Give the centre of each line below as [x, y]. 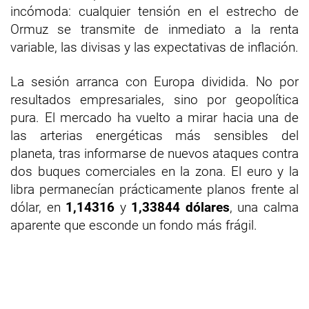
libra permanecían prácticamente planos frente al [154, 190]
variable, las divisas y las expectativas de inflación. [154, 48]
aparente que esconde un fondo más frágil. [134, 226]
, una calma [264, 208]
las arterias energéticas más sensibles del [154, 136]
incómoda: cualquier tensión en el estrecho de [154, 12]
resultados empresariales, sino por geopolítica [154, 100]
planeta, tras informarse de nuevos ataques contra [154, 154]
